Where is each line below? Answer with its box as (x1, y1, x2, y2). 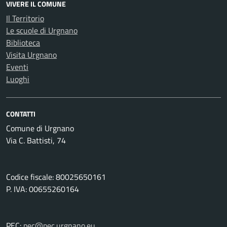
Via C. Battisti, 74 (6, 134, 66, 146)
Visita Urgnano (6, 49, 57, 61)
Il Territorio (6, 12, 44, 24)
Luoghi (6, 73, 29, 85)
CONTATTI (6, 108, 35, 119)
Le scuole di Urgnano (6, 24, 78, 36)
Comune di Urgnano (6, 122, 74, 134)
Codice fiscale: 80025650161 (6, 171, 106, 183)
